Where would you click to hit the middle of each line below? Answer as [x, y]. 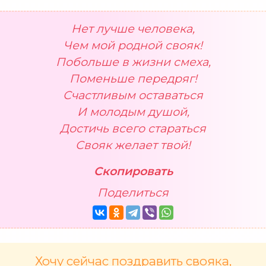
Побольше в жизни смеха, [133, 61]
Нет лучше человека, [133, 28]
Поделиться [133, 192]
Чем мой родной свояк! [133, 45]
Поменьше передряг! [133, 78]
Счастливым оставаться [133, 95]
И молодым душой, [133, 111]
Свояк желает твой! [133, 145]
